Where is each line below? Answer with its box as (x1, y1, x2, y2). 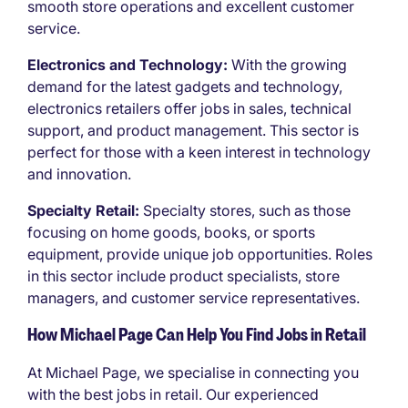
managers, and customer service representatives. (27, 289, 360, 308)
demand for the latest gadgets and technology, (27, 77, 342, 97)
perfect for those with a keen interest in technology (27, 143, 371, 162)
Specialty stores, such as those (139, 201, 351, 220)
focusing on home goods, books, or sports (27, 223, 315, 242)
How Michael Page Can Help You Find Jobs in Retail (27, 324, 366, 347)
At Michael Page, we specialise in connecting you (27, 363, 359, 382)
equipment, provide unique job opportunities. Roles (27, 245, 372, 264)
